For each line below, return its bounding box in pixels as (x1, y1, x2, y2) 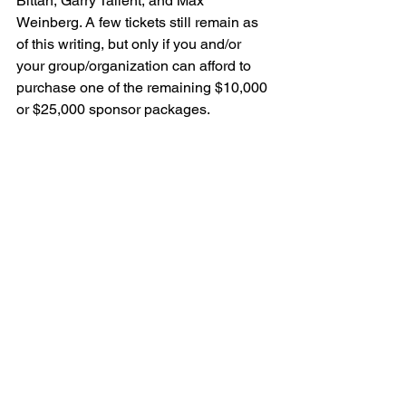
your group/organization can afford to (16, 57, 255, 74)
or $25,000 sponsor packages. (16, 101, 210, 118)
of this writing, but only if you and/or (16, 35, 245, 53)
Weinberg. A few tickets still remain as (16, 14, 262, 31)
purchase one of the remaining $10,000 (16, 79, 271, 96)
